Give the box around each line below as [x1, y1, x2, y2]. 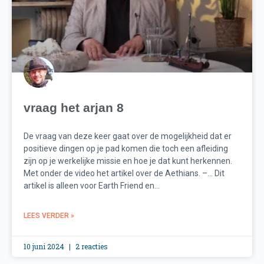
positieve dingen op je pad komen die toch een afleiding [24, 144, 228, 154]
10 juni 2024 [24, 242, 66, 252]
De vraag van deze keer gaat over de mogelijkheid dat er [24, 131, 232, 141]
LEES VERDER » [24, 212, 74, 220]
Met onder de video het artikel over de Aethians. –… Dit [24, 169, 225, 179]
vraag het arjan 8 [24, 101, 124, 115]
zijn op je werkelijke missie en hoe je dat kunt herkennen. [24, 156, 232, 166]
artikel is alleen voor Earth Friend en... [24, 181, 160, 191]
